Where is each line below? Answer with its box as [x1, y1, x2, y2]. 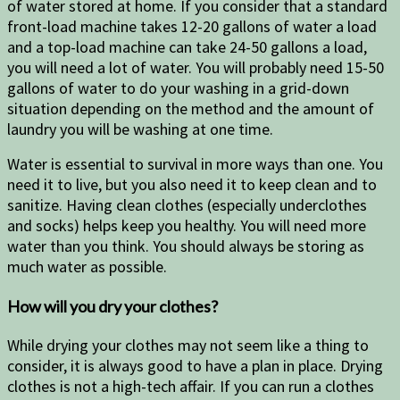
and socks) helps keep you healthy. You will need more [7, 215, 366, 237]
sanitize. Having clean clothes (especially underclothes [7, 195, 367, 216]
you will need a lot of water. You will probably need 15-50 [7, 57, 384, 79]
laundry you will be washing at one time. [7, 119, 277, 140]
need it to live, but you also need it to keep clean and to [7, 174, 377, 196]
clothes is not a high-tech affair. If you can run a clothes [7, 375, 374, 396]
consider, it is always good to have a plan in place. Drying [7, 354, 383, 376]
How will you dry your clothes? [7, 296, 221, 316]
